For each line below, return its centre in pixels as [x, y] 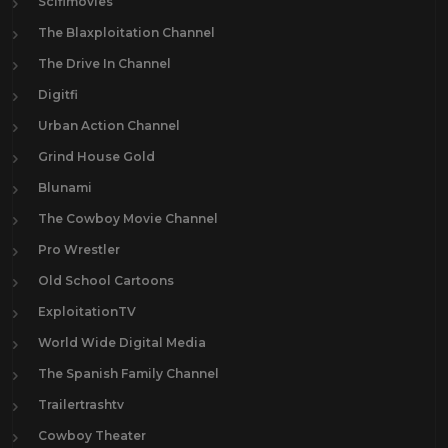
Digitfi [58, 94]
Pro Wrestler [79, 249]
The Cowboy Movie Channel [128, 218]
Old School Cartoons [106, 280]
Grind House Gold [96, 156]
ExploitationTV [87, 311]
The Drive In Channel [104, 63]
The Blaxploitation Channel [126, 32]
